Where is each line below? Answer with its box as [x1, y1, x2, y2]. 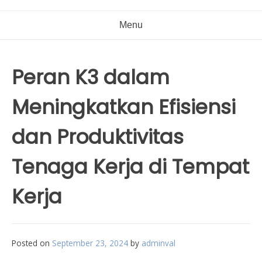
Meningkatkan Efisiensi [12, 93, 236, 121]
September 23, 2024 [52, 237, 128, 249]
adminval [142, 237, 175, 249]
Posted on [12, 237, 52, 249]
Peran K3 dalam [12, 63, 170, 91]
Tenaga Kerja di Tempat [12, 153, 249, 181]
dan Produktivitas [12, 123, 184, 151]
